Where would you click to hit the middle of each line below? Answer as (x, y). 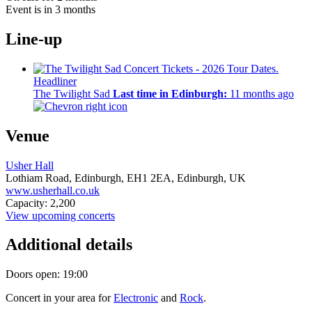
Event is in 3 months (50, 9)
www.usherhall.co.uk (53, 190)
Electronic (136, 298)
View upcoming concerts (60, 215)
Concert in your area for (60, 298)
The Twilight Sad (72, 93)
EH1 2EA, (152, 178)
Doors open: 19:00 (47, 274)
